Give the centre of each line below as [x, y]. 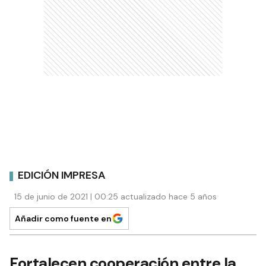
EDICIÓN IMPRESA [62, 175]
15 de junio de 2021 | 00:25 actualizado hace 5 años [115, 196]
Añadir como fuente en [63, 218]
